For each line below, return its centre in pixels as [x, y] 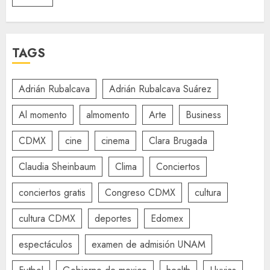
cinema [115, 140]
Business [203, 115]
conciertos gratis [52, 192]
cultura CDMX [47, 218]
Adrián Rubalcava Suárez [160, 89]
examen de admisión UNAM [149, 244]
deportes [113, 218]
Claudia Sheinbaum [57, 166]
